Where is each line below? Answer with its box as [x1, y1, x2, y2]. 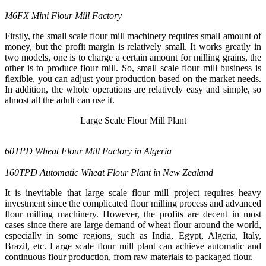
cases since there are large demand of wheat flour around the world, [5, 219, 261, 230]
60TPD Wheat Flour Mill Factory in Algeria [5, 145, 172, 156]
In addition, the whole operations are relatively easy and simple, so [5, 84, 261, 94]
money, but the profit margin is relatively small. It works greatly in [5, 41, 261, 52]
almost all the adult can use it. [5, 94, 117, 105]
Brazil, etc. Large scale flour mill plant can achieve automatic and [5, 240, 261, 251]
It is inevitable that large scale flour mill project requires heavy [5, 187, 261, 198]
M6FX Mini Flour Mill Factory [5, 10, 122, 21]
